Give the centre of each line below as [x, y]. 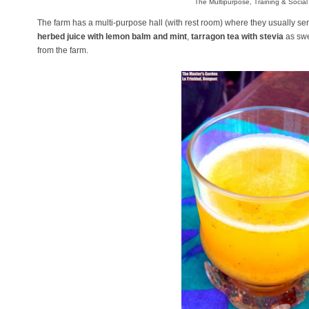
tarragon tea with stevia [237, 36]
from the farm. [64, 50]
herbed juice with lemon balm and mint [112, 36]
